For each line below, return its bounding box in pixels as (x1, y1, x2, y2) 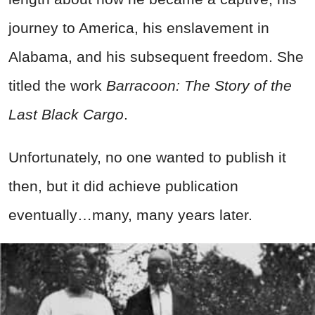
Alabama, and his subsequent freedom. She (8, 48, 304, 65)
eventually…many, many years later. (8, 206, 252, 223)
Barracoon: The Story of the (106, 77, 292, 94)
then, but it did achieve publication (8, 177, 238, 194)
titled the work (8, 77, 106, 94)
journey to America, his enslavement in (8, 19, 269, 36)
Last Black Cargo (8, 105, 124, 122)
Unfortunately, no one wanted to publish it (8, 148, 286, 165)
